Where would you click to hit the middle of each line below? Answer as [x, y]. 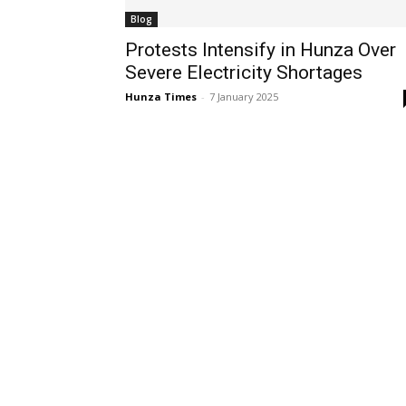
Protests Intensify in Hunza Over [261, 50]
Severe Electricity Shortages [244, 72]
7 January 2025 [244, 97]
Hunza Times [161, 97]
